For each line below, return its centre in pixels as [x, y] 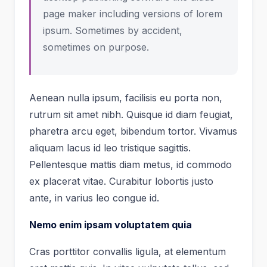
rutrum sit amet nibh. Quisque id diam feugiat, [131, 115]
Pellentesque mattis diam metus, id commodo [131, 165]
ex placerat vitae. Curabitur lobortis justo [121, 181]
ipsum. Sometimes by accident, [113, 30]
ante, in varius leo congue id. [94, 198]
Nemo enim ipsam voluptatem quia [111, 224]
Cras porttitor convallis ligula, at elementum [128, 252]
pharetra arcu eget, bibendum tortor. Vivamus [133, 131]
